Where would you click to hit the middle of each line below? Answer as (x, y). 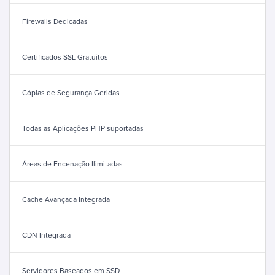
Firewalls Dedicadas (55, 21)
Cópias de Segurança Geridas (71, 92)
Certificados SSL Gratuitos (65, 56)
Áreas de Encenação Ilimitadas (72, 163)
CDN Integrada (46, 234)
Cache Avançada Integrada (66, 199)
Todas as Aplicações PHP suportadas (83, 128)
